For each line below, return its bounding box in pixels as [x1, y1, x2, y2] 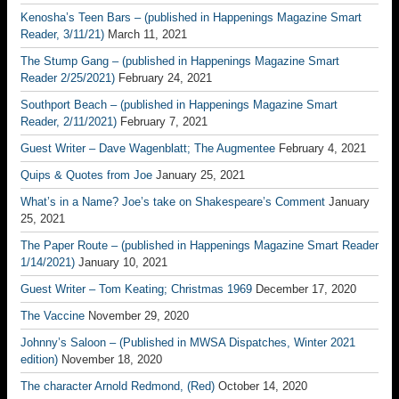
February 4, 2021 [279, 142, 366, 155]
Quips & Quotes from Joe [20, 168, 152, 182]
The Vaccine [20, 309, 85, 322]
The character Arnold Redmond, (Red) [20, 379, 215, 393]
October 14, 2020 [218, 379, 307, 393]
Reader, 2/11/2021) [20, 115, 117, 128]
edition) [20, 353, 58, 366]
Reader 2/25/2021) [20, 71, 115, 85]
